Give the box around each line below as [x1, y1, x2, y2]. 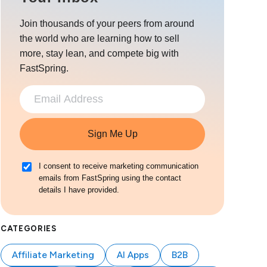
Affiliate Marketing [12, 249, 94, 260]
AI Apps [117, 249, 149, 260]
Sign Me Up [87, 128, 138, 139]
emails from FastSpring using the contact [39, 173, 181, 182]
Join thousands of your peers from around [20, 18, 194, 29]
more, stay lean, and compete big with [20, 48, 179, 58]
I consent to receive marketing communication [39, 161, 198, 170]
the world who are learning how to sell [20, 33, 179, 44]
